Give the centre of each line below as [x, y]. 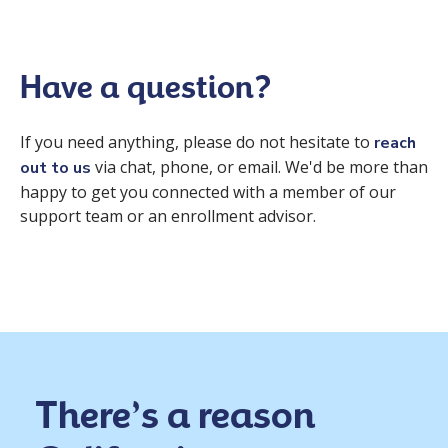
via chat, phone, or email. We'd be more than [261, 166]
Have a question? [146, 86]
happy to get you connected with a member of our [208, 191]
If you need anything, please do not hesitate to [197, 141]
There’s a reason [175, 414]
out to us [55, 167]
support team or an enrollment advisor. [170, 215]
